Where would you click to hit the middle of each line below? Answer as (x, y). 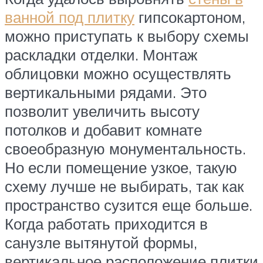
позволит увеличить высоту (102, 111)
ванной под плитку (70, 17)
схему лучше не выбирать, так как (124, 186)
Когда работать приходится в (106, 223)
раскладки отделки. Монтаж (101, 54)
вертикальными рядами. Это (106, 92)
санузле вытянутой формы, (101, 242)
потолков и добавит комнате (103, 129)
